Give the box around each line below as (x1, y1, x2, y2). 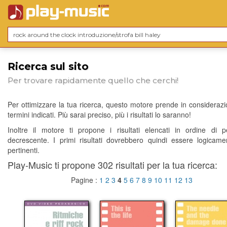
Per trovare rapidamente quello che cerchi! (8, 75, 178, 86)
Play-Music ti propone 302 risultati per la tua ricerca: (8, 158, 217, 172)
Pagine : (71, 175, 99, 185)
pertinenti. (8, 145, 40, 156)
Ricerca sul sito (8, 60, 89, 72)
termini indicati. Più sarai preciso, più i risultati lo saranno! (8, 109, 191, 120)
